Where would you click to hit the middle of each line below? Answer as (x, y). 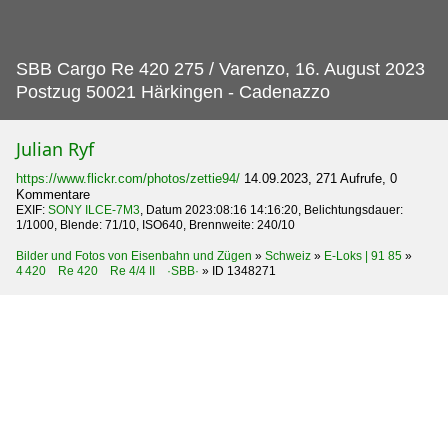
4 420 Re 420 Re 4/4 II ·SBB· (107, 270)
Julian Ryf (55, 148)
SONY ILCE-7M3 (94, 209)
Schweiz (288, 255)
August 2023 (374, 68)
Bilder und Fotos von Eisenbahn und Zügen (134, 255)
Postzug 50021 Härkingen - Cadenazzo (173, 91)
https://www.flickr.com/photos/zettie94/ (128, 178)
